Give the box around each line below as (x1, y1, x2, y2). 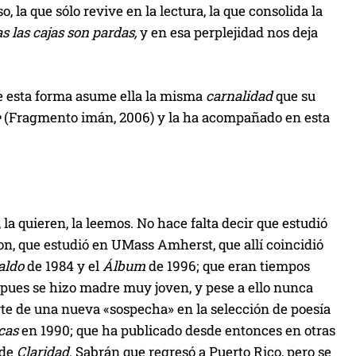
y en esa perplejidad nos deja (137, 22, 318, 41)
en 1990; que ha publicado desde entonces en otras (18, 320, 335, 339)
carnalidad (206, 86, 273, 105)
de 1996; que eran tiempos (149, 256, 310, 275)
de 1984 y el (24, 256, 103, 275)
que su (273, 86, 315, 105)
